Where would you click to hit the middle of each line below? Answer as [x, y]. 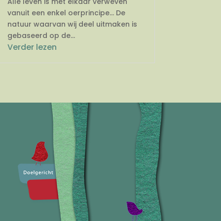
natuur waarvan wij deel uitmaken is [72, 24]
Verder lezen [32, 47]
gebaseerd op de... [41, 36]
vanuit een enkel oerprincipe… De [66, 13]
